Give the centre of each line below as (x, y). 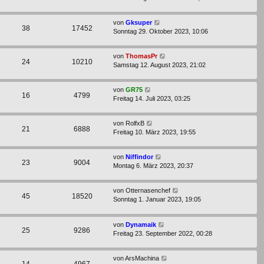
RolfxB (135, 123)
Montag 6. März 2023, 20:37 (153, 166)
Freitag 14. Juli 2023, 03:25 (152, 99)
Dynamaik (141, 224)
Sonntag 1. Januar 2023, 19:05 (157, 199)
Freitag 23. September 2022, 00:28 (163, 233)
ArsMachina (142, 258)
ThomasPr (141, 56)
